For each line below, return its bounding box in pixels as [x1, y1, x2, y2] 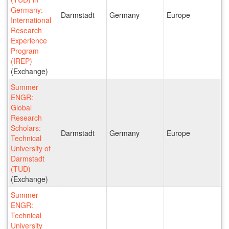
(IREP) [11, 55, 32, 66]
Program [11, 45, 39, 56]
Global [11, 102, 32, 112]
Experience [11, 35, 47, 45]
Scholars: [11, 122, 41, 133]
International [11, 14, 51, 25]
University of [11, 143, 51, 153]
